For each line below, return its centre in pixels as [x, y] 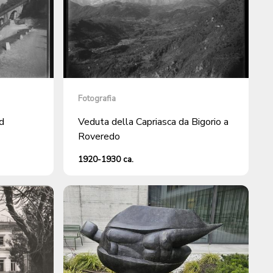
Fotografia [97, 98]
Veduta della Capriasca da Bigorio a [153, 122]
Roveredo [99, 136]
